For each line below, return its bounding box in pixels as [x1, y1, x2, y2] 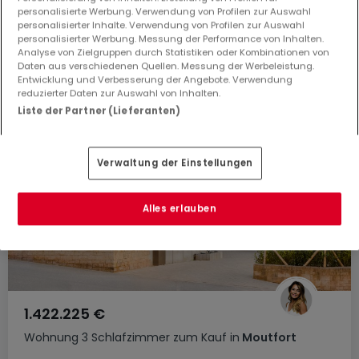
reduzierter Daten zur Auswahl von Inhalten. [18, 87, 220, 100]
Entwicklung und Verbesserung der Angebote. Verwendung [18, 73, 292, 87]
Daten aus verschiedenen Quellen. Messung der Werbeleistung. [18, 59, 314, 73]
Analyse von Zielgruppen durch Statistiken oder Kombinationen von [18, 46, 329, 59]
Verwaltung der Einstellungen [96, 156, 253, 170]
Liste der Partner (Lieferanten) [18, 104, 181, 118]
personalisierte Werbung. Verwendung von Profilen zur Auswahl [18, 5, 311, 18]
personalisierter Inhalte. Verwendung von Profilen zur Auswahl [18, 18, 305, 32]
